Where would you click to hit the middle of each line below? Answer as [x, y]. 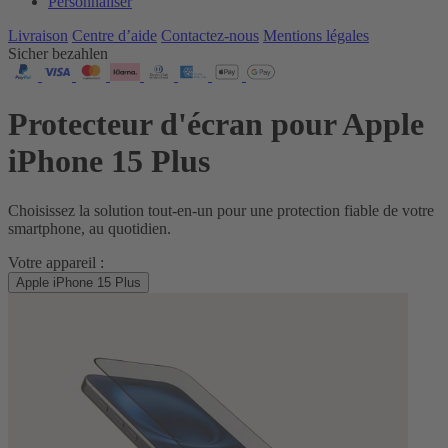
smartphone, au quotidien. [89, 228]
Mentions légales [316, 35]
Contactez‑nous [210, 35]
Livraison [38, 35]
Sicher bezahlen [58, 53]
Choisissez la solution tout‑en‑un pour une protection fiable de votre [221, 210]
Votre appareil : [56, 262]
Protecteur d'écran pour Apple [216, 124]
